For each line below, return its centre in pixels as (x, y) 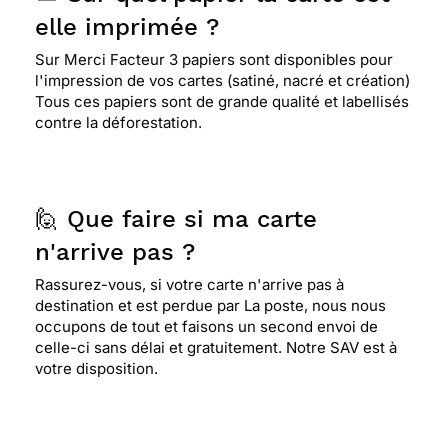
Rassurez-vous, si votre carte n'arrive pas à (189, 284)
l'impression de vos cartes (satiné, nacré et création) (222, 80)
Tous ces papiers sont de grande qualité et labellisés (222, 101)
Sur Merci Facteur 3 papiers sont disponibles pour (214, 59)
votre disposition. (96, 368)
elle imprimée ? (127, 27)
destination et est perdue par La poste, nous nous (210, 305)
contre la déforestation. (118, 122)
